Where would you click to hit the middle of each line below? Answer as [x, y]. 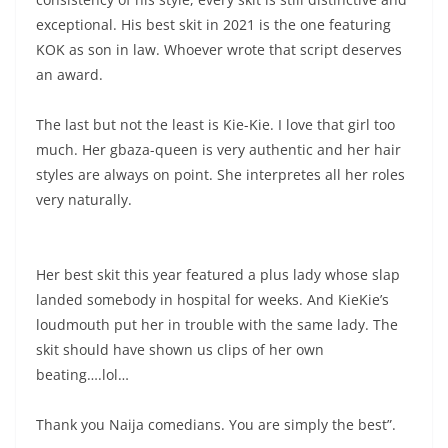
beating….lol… [82, 375]
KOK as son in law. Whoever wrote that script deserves [219, 50]
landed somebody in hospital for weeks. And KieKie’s [212, 300]
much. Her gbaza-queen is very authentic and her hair [218, 150]
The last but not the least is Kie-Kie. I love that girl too [215, 125]
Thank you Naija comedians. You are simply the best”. [216, 425]
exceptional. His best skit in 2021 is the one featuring [213, 25]
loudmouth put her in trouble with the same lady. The [217, 325]
